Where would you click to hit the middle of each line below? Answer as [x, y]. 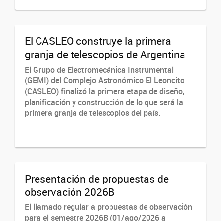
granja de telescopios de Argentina [105, 55]
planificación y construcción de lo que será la [104, 102]
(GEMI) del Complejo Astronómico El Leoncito [105, 80]
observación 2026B [70, 192]
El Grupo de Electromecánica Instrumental [99, 69]
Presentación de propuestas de [97, 178]
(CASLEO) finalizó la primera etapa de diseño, [105, 91]
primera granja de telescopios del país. [94, 113]
